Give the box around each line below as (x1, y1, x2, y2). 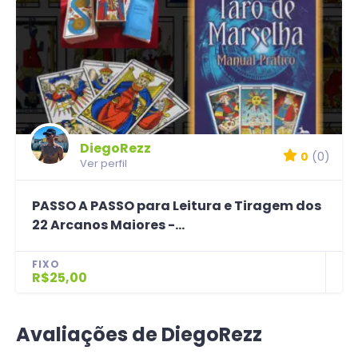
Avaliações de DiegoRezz (16, 320, 262, 348)
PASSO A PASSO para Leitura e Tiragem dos (32, 196, 321, 215)
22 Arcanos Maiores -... (32, 215, 185, 234)
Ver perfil (80, 155, 127, 171)
